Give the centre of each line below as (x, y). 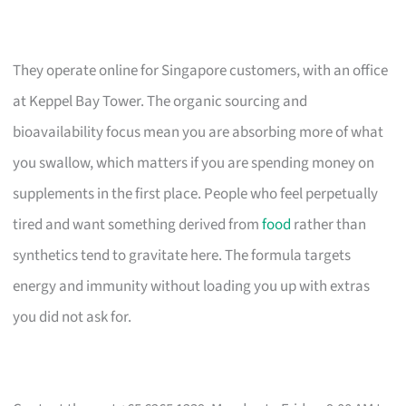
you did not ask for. (72, 317)
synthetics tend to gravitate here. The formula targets (182, 255)
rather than (329, 224)
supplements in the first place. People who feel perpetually (196, 193)
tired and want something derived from (138, 224)
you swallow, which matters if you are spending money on (194, 163)
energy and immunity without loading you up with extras (192, 286)
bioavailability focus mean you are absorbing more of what (198, 132)
